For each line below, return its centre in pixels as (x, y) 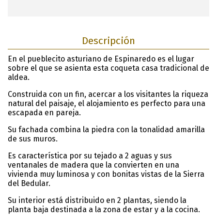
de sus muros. (33, 139)
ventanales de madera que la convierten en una (93, 165)
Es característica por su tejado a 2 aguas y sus (90, 155)
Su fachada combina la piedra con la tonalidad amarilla (106, 129)
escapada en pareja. (44, 112)
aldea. (19, 77)
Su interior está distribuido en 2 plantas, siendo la (97, 200)
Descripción (108, 41)
